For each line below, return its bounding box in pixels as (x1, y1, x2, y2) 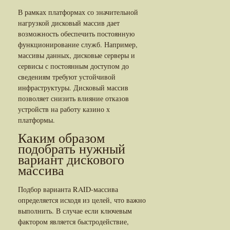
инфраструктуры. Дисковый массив (18, 82, 128, 92)
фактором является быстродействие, (18, 216, 129, 226)
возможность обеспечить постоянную (18, 28, 135, 39)
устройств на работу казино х (18, 104, 110, 114)
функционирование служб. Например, (18, 39, 138, 49)
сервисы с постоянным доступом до (18, 61, 129, 71)
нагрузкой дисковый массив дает (18, 17, 120, 28)
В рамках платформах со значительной (18, 7, 138, 17)
